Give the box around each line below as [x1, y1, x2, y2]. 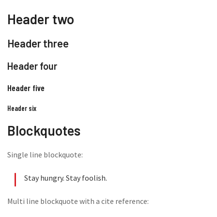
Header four [7, 60, 57, 72]
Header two [7, 11, 74, 27]
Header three [7, 37, 69, 49]
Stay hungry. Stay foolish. [24, 173, 107, 183]
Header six [7, 104, 36, 112]
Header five [7, 82, 45, 93]
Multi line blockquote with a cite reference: [7, 196, 149, 206]
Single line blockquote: [7, 150, 83, 159]
